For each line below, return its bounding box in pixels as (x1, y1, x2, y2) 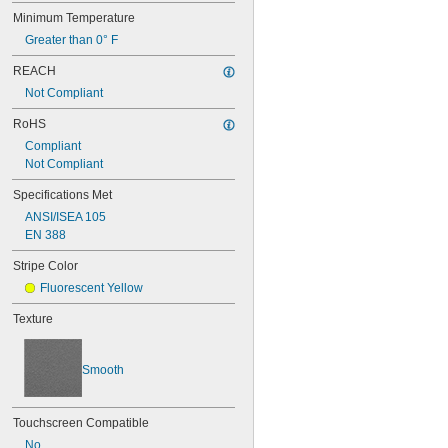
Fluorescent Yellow (40, 281, 143, 295)
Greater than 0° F (25, 33, 118, 47)
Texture (13, 312, 53, 326)
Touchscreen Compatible (13, 416, 149, 430)
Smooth (82, 362, 124, 377)
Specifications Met (13, 188, 112, 202)
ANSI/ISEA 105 (25, 210, 106, 224)
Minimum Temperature (13, 11, 135, 25)
